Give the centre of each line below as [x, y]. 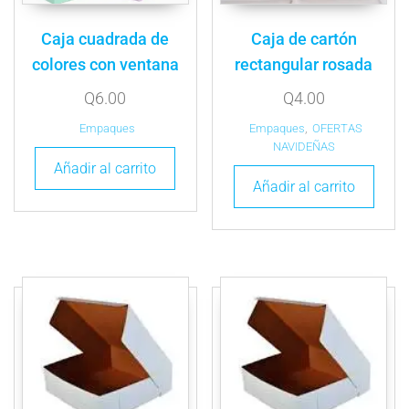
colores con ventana [105, 64]
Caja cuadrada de [105, 38]
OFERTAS [338, 128]
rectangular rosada [304, 64]
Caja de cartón [304, 38]
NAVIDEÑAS [304, 146]
